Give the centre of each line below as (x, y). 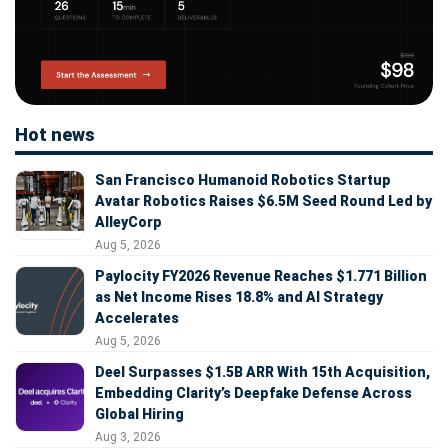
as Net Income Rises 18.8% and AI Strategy (239, 296)
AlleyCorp (128, 221)
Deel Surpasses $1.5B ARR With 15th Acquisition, (262, 371)
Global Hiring (139, 413)
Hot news (55, 134)
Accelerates (137, 317)
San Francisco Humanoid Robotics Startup (243, 179)
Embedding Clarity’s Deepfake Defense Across (253, 392)
